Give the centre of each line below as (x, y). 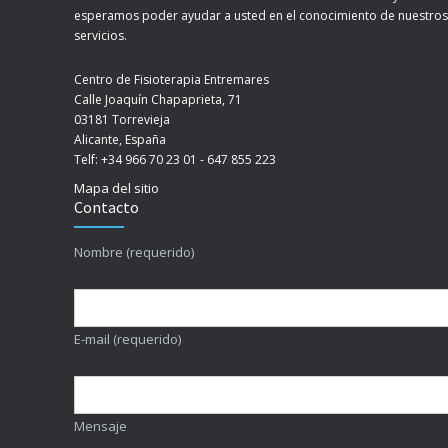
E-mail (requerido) (127, 338)
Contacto (106, 206)
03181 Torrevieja (122, 119)
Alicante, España (120, 139)
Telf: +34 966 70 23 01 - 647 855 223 (175, 159)
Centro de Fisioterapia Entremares (171, 79)
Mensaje (100, 425)
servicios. (100, 35)
